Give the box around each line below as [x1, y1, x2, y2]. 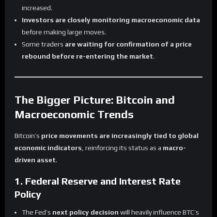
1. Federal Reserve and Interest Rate [15, 175, 181, 186]
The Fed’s [22, 208, 52, 216]
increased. [22, 3, 52, 12]
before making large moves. [22, 28, 106, 36]
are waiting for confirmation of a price [65, 40, 192, 48]
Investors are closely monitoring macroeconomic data [22, 15, 200, 24]
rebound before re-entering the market [22, 52, 153, 60]
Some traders [22, 40, 65, 48]
